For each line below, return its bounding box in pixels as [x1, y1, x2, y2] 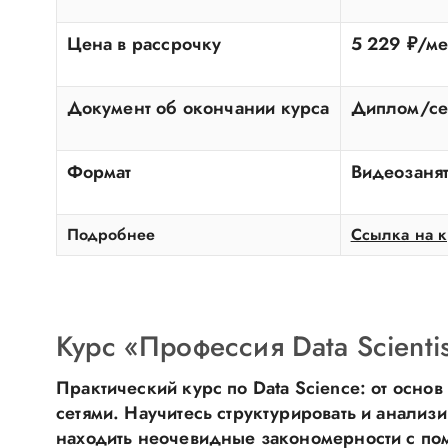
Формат [66, 159, 132, 185]
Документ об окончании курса [66, 95, 330, 121]
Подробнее [66, 223, 156, 246]
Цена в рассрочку [66, 31, 222, 57]
